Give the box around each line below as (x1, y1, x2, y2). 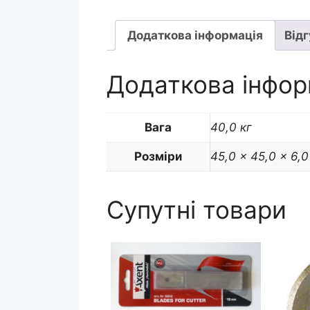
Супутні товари (106, 194, 286, 224)
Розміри (134, 149, 182, 163)
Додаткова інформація (127, 28, 263, 42)
